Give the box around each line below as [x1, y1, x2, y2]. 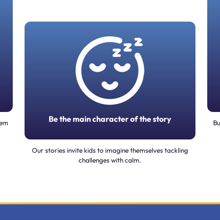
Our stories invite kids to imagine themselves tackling [32, 145, 188, 155]
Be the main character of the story [49, 113, 171, 124]
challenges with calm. [79, 155, 141, 165]
